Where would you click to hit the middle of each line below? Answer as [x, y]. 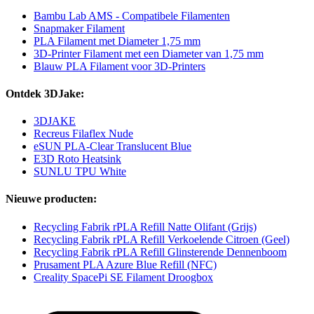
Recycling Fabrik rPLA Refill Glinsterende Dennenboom [160, 252]
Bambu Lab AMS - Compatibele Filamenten [132, 15]
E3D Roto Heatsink [77, 159]
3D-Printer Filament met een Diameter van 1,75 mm [149, 53]
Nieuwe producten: [51, 199]
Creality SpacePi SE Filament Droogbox [123, 277]
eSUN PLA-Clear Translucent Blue [112, 146]
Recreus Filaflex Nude [83, 134]
